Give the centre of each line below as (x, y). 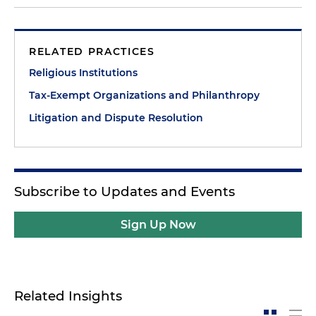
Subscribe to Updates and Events (124, 192)
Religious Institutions (83, 73)
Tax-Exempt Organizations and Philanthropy (144, 95)
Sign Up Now (158, 225)
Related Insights (68, 296)
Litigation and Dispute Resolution (116, 118)
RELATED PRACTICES (92, 51)
